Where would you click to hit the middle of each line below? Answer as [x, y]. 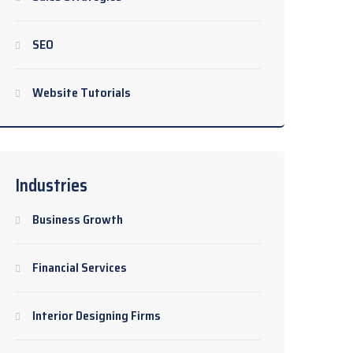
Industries [51, 186]
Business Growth [78, 219]
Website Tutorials [82, 93]
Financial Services [80, 268]
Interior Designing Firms [97, 316]
